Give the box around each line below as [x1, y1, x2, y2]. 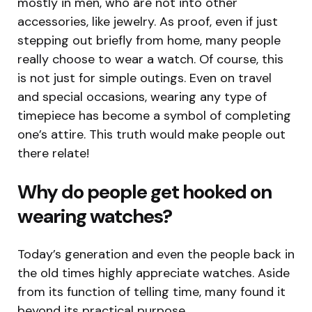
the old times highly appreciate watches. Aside [17, 264, 290, 281]
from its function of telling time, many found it [17, 283, 286, 300]
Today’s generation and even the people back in [17, 245, 295, 263]
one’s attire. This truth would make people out [17, 125, 286, 143]
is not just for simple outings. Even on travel [17, 69, 272, 86]
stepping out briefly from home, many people [17, 31, 281, 49]
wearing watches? [17, 203, 172, 229]
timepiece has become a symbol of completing [17, 107, 291, 124]
